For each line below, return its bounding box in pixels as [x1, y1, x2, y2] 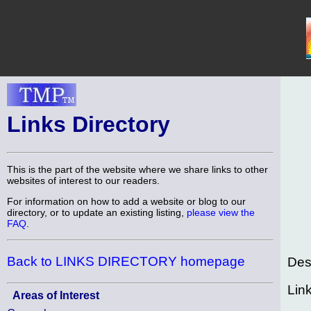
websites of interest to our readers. [7, 174, 160, 186]
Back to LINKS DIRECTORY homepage [7, 253, 245, 269]
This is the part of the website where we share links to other [7, 163, 268, 175]
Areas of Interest [12, 289, 99, 301]
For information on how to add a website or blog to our [7, 196, 246, 208]
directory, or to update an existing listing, [7, 207, 187, 219]
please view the [187, 207, 255, 219]
